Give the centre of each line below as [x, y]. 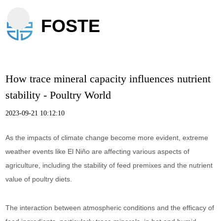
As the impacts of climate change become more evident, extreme [107, 138]
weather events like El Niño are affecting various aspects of [98, 151]
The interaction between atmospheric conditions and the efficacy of [110, 208]
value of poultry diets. [39, 179]
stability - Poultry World [58, 95]
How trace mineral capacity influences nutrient [108, 79]
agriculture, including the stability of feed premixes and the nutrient [109, 165]
